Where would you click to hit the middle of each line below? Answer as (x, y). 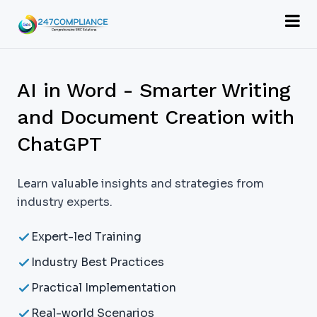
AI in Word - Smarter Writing (154, 90)
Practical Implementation (104, 288)
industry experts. (65, 202)
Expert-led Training (86, 237)
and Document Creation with (156, 117)
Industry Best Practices (98, 262)
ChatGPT (59, 144)
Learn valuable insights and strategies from (140, 184)
